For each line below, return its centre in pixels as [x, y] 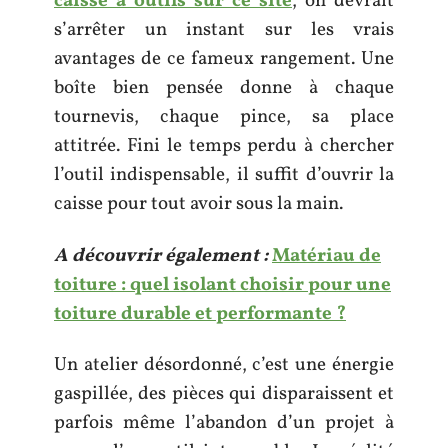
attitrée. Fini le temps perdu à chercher [224, 146]
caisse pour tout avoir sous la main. [198, 204]
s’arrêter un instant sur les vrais [224, 30]
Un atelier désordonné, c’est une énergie [224, 365]
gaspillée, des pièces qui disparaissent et [224, 394]
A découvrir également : [161, 255]
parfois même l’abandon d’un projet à [224, 423]
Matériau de [326, 255]
